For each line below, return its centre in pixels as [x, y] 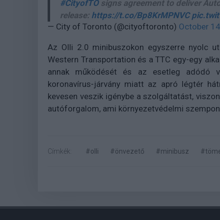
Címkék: [60, 151]
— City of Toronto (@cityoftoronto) [113, 27]
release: [76, 15]
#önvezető [127, 151]
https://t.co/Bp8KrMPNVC [140, 15]
